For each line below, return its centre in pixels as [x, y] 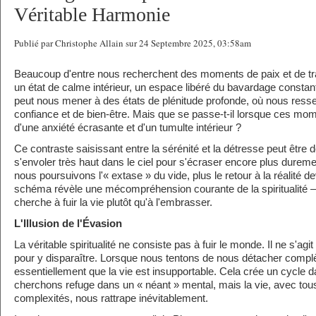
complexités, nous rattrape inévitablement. [111, 298]
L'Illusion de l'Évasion [68, 224]
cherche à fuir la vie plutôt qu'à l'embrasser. [113, 202]
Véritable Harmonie [92, 14]
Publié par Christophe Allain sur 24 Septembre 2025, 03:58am [133, 43]
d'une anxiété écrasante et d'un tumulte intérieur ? [128, 128]
